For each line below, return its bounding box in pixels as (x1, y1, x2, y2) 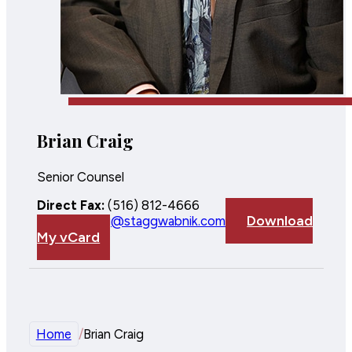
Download (247, 212, 313, 230)
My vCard (37, 229, 101, 247)
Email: (37, 213, 73, 229)
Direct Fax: (37, 197, 105, 214)
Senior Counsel (37, 168, 125, 185)
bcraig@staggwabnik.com (72, 213, 226, 229)
